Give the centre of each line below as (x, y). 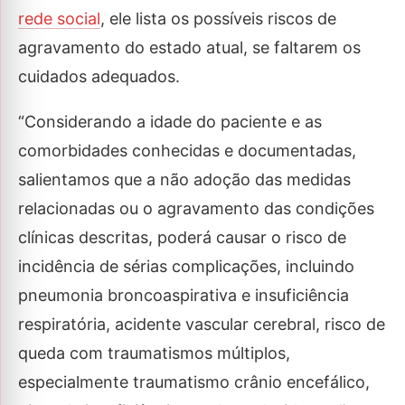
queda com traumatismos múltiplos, (154, 353)
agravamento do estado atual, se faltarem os (189, 47)
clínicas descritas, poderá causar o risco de (182, 237)
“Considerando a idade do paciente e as (170, 122)
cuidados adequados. (99, 76)
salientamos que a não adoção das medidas (184, 179)
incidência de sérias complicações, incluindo (186, 266)
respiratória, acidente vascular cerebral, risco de (202, 324)
